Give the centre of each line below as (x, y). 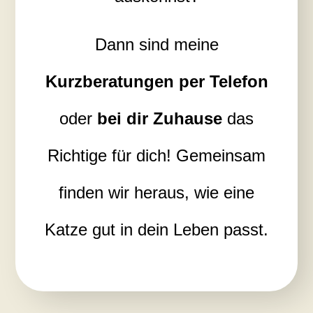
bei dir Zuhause (160, 118)
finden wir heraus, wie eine (156, 192)
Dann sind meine (156, 44)
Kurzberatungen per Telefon (156, 81)
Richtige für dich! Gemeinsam (156, 155)
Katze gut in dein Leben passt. (156, 229)
